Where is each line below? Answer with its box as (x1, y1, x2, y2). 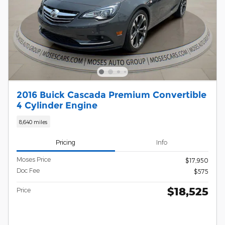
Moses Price (17, 156, 51, 163)
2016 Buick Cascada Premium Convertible (17, 89, 206, 100)
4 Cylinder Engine (17, 100, 97, 111)
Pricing (56, 138, 76, 146)
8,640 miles (19, 118, 48, 125)
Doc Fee (17, 167, 40, 174)
